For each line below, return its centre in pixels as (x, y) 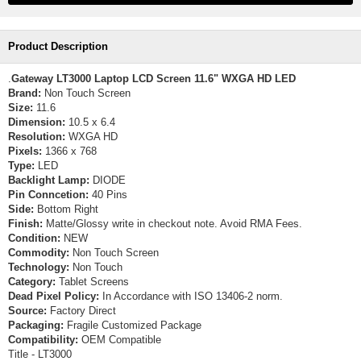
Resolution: (37, 137)
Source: (27, 311)
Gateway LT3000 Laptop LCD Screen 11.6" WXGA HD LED (154, 79)
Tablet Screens (92, 282)
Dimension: (37, 122)
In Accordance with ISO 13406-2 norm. (191, 296)
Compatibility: (43, 340)
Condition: (34, 238)
